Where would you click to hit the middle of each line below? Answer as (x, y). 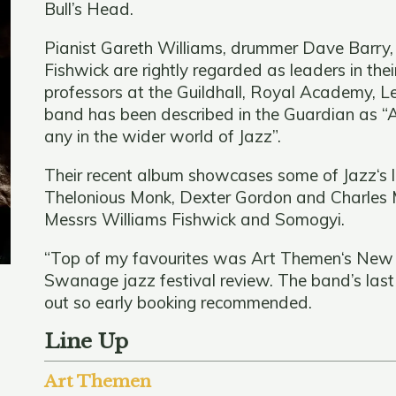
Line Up (86, 341)
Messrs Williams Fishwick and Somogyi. (194, 219)
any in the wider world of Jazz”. (162, 136)
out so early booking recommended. (178, 302)
